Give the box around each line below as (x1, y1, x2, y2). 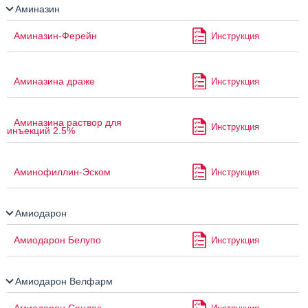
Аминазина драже (14, 76, 95, 87)
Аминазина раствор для (14, 117, 122, 129)
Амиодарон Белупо (14, 234, 101, 246)
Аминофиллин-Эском (14, 166, 111, 178)
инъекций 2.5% (7, 125, 75, 137)
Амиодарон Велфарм (12, 276, 113, 287)
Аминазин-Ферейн (14, 30, 97, 42)
